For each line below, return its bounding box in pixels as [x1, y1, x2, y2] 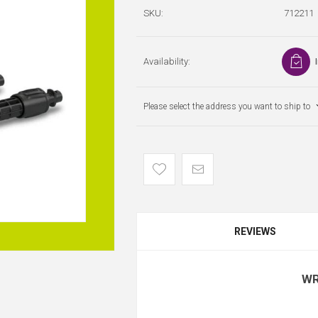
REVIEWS [234, 226, 276, 237]
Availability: [143, 56, 190, 67]
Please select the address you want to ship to [143, 102, 310, 111]
